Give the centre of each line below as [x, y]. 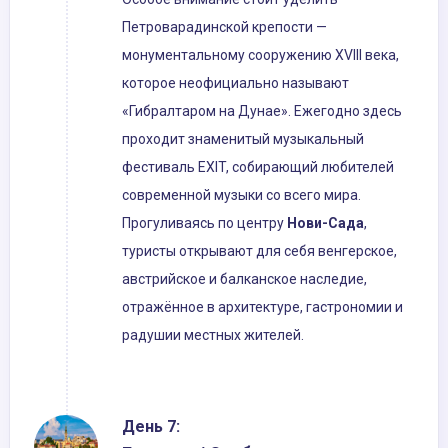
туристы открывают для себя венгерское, [259, 251]
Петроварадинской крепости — [224, 27]
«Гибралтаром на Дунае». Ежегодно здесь [262, 111]
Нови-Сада [325, 223]
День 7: [151, 427]
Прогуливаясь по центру [204, 223]
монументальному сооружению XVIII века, [260, 55]
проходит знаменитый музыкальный [243, 139]
